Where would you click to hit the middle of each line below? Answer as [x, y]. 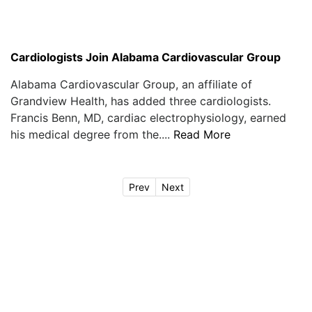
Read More [202, 134]
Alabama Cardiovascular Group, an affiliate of [131, 84]
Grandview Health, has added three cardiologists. [141, 101]
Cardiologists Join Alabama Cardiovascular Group [146, 57]
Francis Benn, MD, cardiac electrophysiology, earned [148, 117]
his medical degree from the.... [92, 134]
